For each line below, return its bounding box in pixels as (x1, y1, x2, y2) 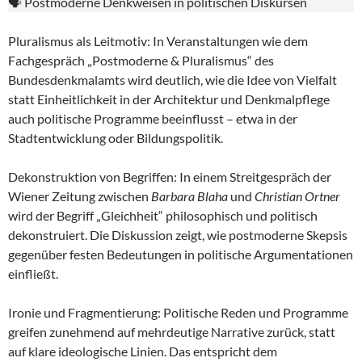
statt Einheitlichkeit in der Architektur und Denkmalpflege (8, 91, 330, 107)
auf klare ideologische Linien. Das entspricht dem (8, 343, 277, 360)
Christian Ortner (255, 188, 340, 204)
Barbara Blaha (151, 188, 228, 204)
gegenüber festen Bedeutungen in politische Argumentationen (8, 246, 353, 263)
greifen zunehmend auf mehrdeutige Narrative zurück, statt (8, 324, 335, 340)
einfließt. (8, 266, 58, 282)
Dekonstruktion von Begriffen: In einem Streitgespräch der (8, 169, 331, 185)
